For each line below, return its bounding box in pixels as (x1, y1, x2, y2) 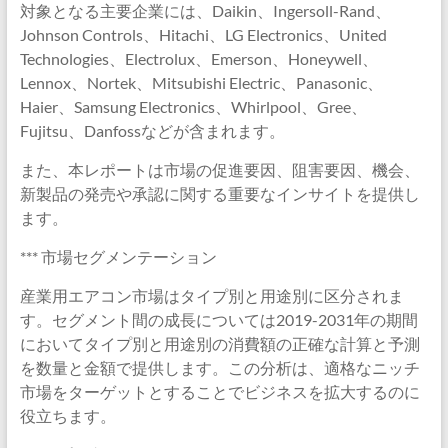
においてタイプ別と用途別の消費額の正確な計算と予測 (19, 334, 420, 353)
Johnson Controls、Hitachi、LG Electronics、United (19, 25, 387, 44)
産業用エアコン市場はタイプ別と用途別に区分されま (19, 286, 404, 305)
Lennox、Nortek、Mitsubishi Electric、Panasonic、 (19, 73, 383, 92)
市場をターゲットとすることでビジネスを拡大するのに (19, 382, 420, 401)
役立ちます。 (19, 406, 116, 425)
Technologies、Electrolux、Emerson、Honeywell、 (19, 49, 378, 68)
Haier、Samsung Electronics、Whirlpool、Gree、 (19, 97, 367, 116)
